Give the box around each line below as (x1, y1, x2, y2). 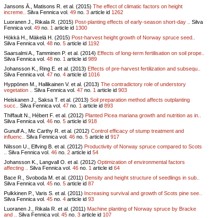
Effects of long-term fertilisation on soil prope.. (97, 50, 204, 56)
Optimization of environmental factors (97, 159, 185, 165)
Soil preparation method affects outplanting (90, 96, 190, 103)
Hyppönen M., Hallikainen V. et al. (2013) (4, 81, 101, 87)
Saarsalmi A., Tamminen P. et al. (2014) (4, 50, 97, 56)
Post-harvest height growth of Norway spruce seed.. (72, 34, 195, 40)
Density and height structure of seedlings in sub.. (85, 174, 200, 181)
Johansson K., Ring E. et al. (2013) (4, 65, 88, 72)
